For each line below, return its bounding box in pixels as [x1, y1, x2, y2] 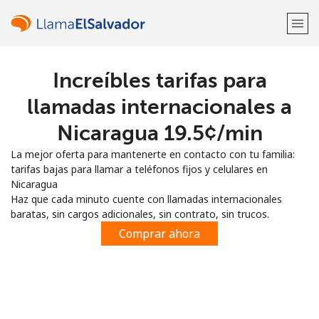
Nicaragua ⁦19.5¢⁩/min [56, 120, 263, 146]
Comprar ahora [119, 226, 200, 241]
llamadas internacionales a [27, 94, 292, 120]
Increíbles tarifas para [52, 68, 267, 93]
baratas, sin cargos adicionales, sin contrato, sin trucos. [11, 207, 269, 221]
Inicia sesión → [174, 113, 253, 126]
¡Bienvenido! [110, 68, 209, 89]
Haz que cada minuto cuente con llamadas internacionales [11, 192, 282, 206]
